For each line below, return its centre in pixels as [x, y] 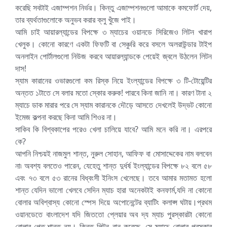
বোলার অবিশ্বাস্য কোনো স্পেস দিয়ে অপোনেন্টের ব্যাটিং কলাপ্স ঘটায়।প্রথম [113, 202]
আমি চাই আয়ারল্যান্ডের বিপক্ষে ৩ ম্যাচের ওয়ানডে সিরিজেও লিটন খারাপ [113, 32]
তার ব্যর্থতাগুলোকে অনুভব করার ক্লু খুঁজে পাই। [75, 20]
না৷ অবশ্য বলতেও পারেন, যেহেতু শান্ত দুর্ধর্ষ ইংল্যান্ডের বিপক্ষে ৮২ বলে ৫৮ [113, 165]
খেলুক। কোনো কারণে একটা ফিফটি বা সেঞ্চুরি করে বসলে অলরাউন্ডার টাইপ [113, 44]
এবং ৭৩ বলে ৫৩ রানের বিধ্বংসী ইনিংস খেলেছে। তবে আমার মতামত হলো [113, 178]
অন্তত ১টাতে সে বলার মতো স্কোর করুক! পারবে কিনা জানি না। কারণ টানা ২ [113, 92]
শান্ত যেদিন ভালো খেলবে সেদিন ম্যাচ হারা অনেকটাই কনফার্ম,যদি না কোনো [113, 190]
